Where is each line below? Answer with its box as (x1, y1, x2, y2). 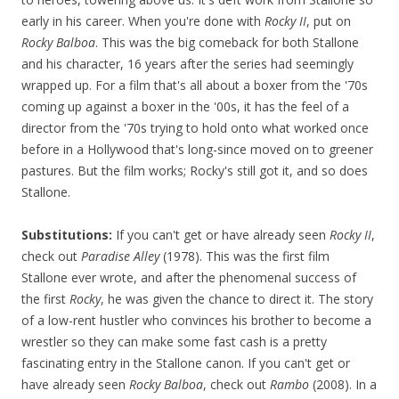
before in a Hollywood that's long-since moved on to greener (21, 141, 373, 159)
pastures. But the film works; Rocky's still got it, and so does (21, 162, 368, 180)
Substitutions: (21, 226, 112, 244)
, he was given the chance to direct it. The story (101, 290, 373, 308)
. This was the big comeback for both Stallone (95, 34, 359, 52)
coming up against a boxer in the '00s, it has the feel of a (21, 98, 349, 116)
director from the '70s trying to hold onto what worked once (21, 119, 369, 137)
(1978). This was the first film (159, 248, 330, 265)
